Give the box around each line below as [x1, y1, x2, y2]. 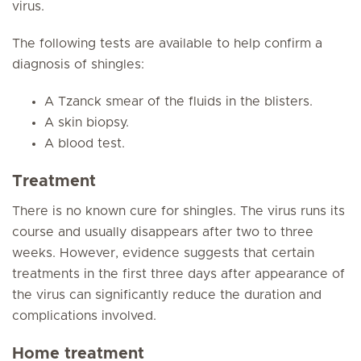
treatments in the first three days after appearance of [12, 268, 345, 280]
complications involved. [12, 309, 156, 322]
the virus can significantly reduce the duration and [12, 288, 322, 301]
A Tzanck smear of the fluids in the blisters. [44, 95, 313, 108]
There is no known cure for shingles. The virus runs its [12, 205, 345, 218]
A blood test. [44, 137, 125, 150]
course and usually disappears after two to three [12, 226, 313, 239]
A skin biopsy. [44, 116, 129, 129]
